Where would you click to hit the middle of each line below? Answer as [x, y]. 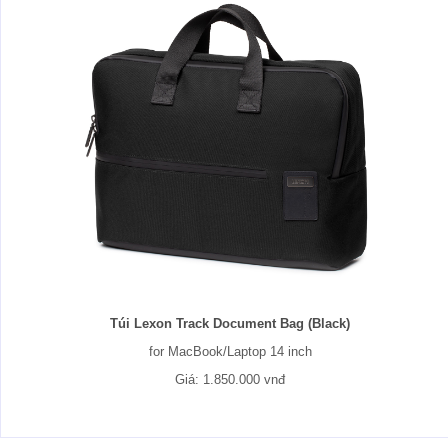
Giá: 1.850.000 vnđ [230, 379]
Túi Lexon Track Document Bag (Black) [230, 323]
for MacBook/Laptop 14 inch [230, 351]
